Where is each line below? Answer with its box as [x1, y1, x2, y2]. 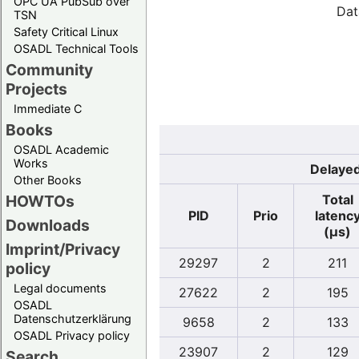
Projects [6, 79, 67, 99]
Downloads [6, 215, 90, 235]
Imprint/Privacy [6, 239, 120, 259]
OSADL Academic [14, 142, 109, 156]
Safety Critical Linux [14, 24, 119, 38]
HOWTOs [6, 191, 75, 211]
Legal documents [14, 280, 107, 295]
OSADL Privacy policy [14, 328, 130, 342]
